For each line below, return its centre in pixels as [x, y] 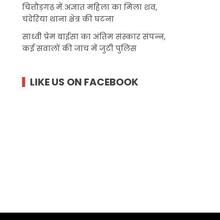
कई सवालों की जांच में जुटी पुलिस [80, 48]
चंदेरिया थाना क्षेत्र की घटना [68, 19]
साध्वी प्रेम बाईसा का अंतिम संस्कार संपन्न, [94, 36]
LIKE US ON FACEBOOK [84, 82]
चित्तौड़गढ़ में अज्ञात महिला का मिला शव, [90, 7]
